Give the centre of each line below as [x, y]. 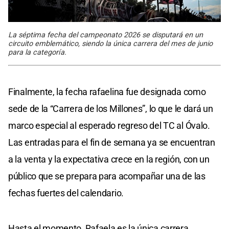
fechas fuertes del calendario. [66, 193]
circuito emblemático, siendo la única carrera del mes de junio [110, 43]
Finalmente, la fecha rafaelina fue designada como [107, 91]
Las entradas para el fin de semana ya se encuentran [112, 142]
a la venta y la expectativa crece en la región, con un [109, 159]
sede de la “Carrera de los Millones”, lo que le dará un [111, 108]
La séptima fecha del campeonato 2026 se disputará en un [106, 35]
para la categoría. [37, 52]
